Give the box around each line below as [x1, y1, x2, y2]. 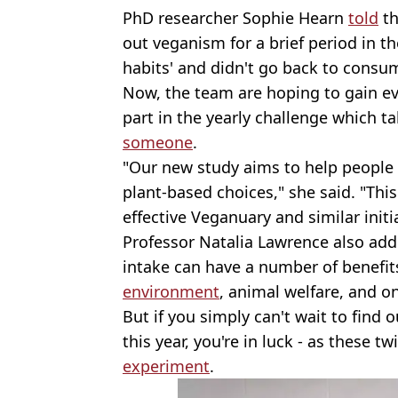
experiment [123, 354, 210, 377]
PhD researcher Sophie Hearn [123, 6, 348, 28]
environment [123, 280, 219, 302]
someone [123, 131, 193, 153]
